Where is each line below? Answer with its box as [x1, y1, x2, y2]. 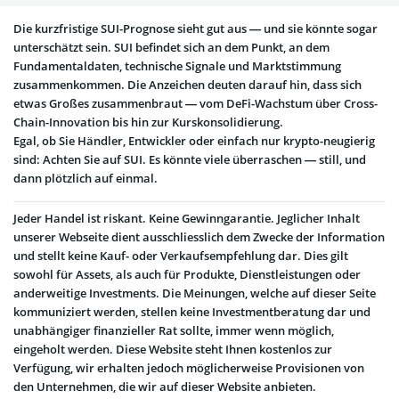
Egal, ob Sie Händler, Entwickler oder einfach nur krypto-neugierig [13, 133, 375, 150]
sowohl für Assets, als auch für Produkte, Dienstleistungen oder [13, 265, 361, 282]
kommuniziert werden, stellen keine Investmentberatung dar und [13, 303, 370, 320]
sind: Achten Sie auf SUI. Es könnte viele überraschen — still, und [13, 151, 366, 168]
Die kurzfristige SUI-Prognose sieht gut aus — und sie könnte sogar [13, 20, 378, 37]
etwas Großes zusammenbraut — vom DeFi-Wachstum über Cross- [13, 95, 378, 112]
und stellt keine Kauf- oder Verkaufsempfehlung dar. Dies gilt [13, 247, 348, 264]
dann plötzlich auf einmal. [13, 170, 158, 187]
